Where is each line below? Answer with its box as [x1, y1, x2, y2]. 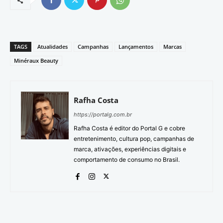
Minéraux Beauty [14, 57, 58, 65]
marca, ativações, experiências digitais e [74, 145, 186, 153]
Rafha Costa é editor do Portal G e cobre [74, 124, 185, 132]
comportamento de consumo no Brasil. [74, 156, 180, 164]
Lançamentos [118, 43, 153, 51]
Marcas [163, 43, 182, 51]
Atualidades [37, 43, 68, 51]
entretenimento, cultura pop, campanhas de [74, 135, 194, 143]
